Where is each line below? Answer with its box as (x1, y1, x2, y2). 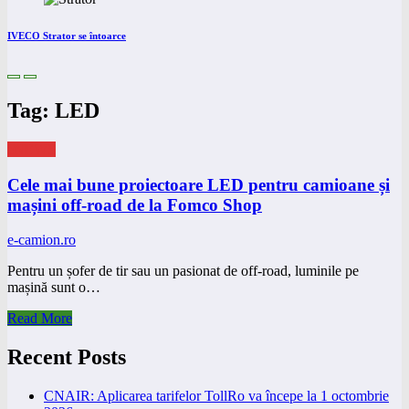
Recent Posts (7, 345, 126, 370)
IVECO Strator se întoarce (7, 30, 126, 42)
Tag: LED (7, 98, 100, 122)
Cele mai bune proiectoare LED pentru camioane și (7, 174, 390, 194)
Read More (7, 310, 72, 327)
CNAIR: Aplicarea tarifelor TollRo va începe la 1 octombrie (44, 388, 389, 404)
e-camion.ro (7, 232, 76, 248)
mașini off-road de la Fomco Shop (7, 194, 262, 215)
